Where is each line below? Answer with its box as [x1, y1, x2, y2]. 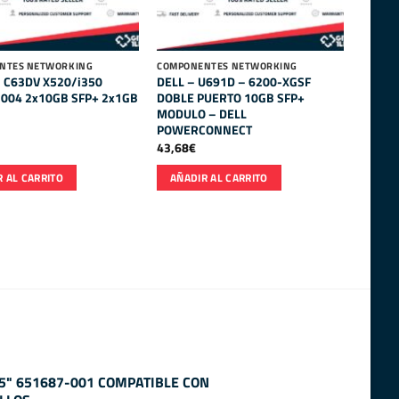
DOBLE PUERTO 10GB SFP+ [157, 87, 305, 108]
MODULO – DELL [157, 103, 248, 124]
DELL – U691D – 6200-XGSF [157, 71, 312, 92]
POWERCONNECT [157, 119, 253, 140]
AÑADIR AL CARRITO [169, 169, 268, 185]
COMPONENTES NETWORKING [157, 59, 297, 74]
